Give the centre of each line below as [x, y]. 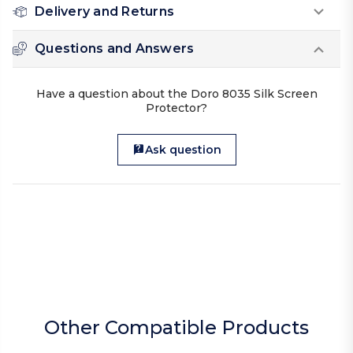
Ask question [183, 150]
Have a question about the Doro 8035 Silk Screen [176, 94]
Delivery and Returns [104, 12]
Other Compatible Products [176, 328]
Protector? [176, 108]
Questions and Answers [115, 49]
